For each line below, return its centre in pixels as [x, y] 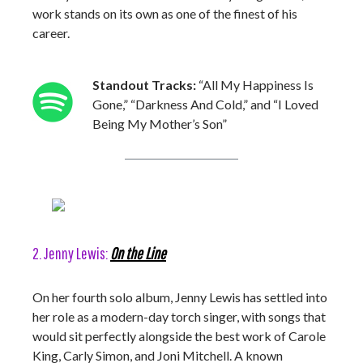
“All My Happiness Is [255, 85]
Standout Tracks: [144, 85]
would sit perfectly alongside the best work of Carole [179, 336]
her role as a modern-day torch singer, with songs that [179, 316]
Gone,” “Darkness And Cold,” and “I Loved [205, 104]
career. [52, 33]
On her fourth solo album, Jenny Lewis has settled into [180, 297]
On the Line [138, 253]
